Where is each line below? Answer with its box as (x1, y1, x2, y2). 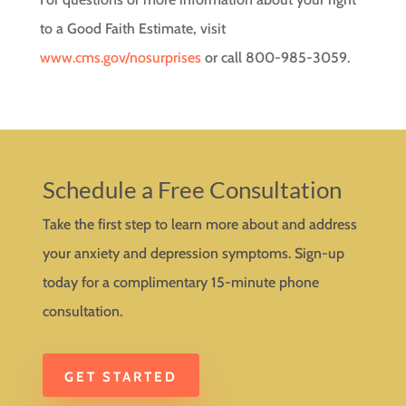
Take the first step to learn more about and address (43, 216, 358, 233)
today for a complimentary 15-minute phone (43, 274, 320, 291)
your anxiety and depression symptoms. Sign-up (43, 245, 345, 262)
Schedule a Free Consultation (43, 175, 343, 204)
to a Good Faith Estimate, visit (40, 20, 227, 37)
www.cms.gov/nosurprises (40, 49, 202, 66)
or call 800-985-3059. (201, 49, 351, 66)
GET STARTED (64, 368, 179, 385)
